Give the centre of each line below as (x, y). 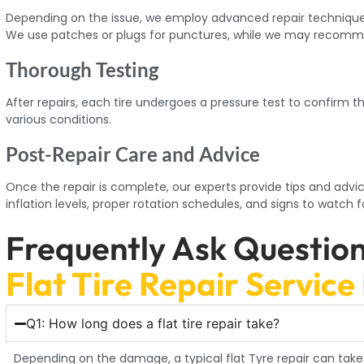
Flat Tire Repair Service (181, 283)
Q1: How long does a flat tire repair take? (152, 324)
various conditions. (59, 119)
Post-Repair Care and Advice (133, 154)
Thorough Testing (82, 69)
